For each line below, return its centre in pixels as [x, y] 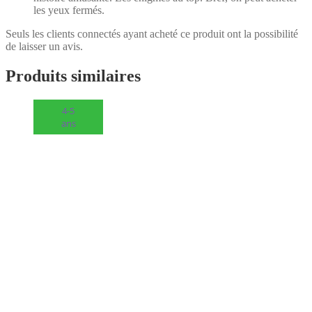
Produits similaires [73, 76]
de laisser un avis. [44, 47]
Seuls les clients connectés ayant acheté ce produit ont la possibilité [152, 34]
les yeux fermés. [69, 10]
